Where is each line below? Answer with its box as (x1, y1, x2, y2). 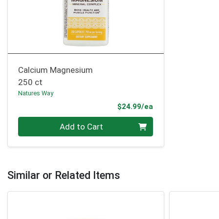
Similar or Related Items (7, 169, 120, 181)
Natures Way (18, 89, 54, 97)
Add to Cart (60, 121, 104, 131)
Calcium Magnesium (18, 65, 93, 75)
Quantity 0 (18, 117, 57, 128)
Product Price (153, 101, 202, 110)
